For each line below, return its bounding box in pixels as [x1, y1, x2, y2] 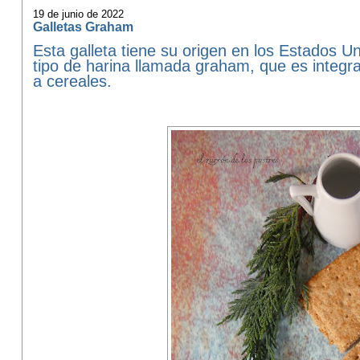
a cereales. [32, 72, 112, 90]
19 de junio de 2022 [32, 8, 124, 20]
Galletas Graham [32, 19, 133, 34]
